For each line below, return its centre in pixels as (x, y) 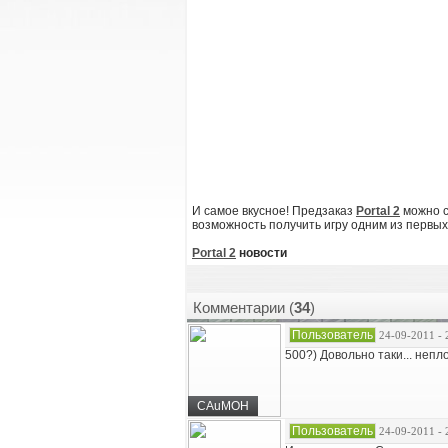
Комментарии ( (243, 307)
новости (261, 253)
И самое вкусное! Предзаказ (274, 211)
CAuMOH (223, 406)
